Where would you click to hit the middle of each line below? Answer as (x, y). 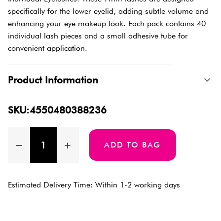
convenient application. (48, 48)
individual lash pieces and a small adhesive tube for (98, 36)
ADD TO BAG (132, 145)
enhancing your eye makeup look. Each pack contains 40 (107, 23)
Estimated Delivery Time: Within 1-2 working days (94, 184)
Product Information (53, 80)
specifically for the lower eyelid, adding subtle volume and (108, 11)
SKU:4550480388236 (57, 110)
